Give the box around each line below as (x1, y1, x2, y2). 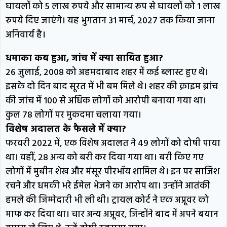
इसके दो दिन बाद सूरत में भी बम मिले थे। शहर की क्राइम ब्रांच (6, 80, 218, 95)
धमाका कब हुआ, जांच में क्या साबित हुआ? (6, 51, 163, 66)
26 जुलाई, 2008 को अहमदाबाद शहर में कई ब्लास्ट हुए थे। (6, 65, 208, 81)
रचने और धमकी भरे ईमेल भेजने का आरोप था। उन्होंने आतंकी (6, 179, 210, 194)
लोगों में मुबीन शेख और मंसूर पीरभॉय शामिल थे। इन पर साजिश (6, 165, 219, 180)
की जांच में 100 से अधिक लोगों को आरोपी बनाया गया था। (6, 94, 206, 109)
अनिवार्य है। (6, 28, 46, 43)
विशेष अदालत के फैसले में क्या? (6, 122, 126, 137)
